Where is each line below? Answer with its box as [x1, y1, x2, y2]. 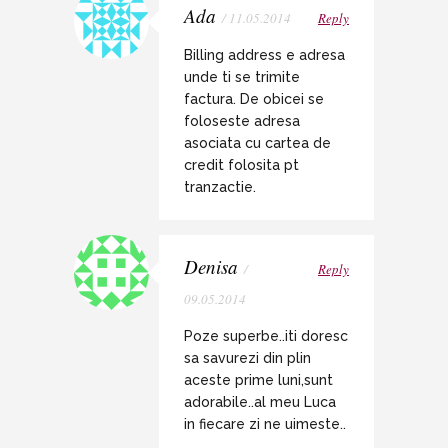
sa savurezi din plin [184, 350, 311, 367]
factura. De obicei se [184, 91, 324, 108]
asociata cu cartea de [184, 135, 331, 152]
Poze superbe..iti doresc [184, 328, 348, 345]
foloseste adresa [184, 113, 300, 130]
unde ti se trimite [184, 69, 300, 86]
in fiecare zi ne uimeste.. [184, 416, 346, 433]
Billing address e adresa [184, 47, 345, 64]
